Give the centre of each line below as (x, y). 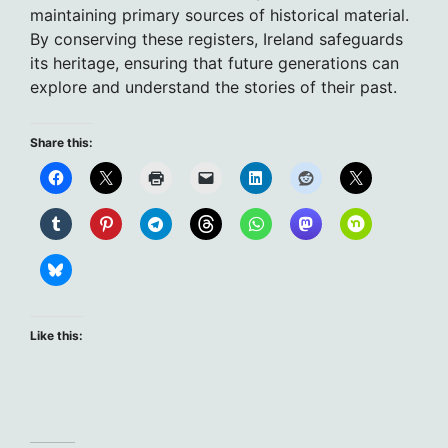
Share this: (61, 143)
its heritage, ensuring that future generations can (214, 63)
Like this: (56, 336)
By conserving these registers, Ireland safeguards (216, 39)
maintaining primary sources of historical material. (219, 15)
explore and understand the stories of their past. (213, 87)
